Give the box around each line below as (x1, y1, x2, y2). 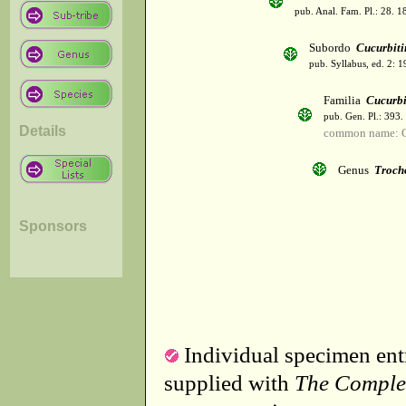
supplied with (164, 370, 295, 395)
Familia (324, 93, 366, 108)
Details (19, 122, 66, 139)
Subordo (309, 41, 356, 55)
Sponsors (19, 217, 87, 234)
